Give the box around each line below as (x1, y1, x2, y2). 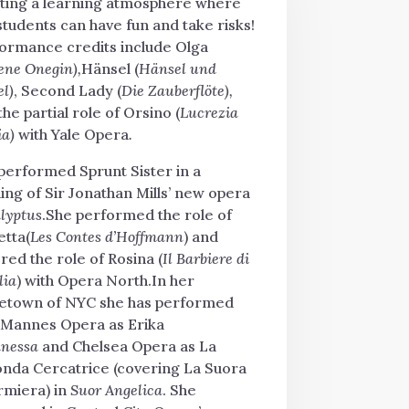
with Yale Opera (14, 125, 129, 143)
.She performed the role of (41, 205, 232, 224)
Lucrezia (179, 103, 238, 121)
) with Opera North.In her (16, 271, 194, 289)
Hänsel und (138, 59, 216, 78)
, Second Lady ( (13, 81, 121, 100)
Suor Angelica (69, 381, 163, 399)
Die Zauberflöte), (121, 81, 233, 100)
